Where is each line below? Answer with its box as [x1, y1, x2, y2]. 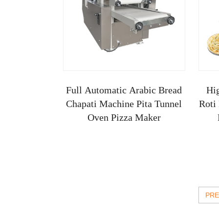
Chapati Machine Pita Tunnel [66, 98, 182, 109]
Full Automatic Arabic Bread [66, 84, 182, 95]
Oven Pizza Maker [87, 111, 161, 123]
